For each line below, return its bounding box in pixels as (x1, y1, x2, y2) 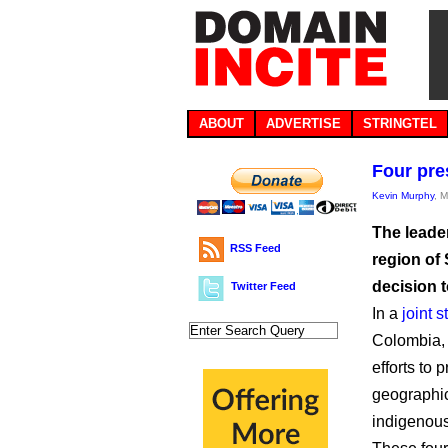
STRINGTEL (363, 116, 437, 131)
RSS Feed (230, 242, 281, 254)
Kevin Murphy (372, 190, 434, 201)
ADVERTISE (266, 116, 341, 131)
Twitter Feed (231, 280, 296, 292)
